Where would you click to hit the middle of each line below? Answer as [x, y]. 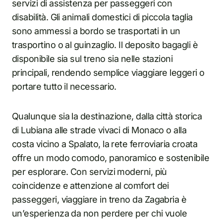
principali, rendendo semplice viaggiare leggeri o [108, 73]
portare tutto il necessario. [64, 86]
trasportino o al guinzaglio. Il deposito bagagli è [105, 45]
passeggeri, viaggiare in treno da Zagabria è [99, 199]
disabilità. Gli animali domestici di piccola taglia [102, 17]
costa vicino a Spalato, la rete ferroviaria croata [105, 144]
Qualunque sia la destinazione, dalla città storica [107, 116]
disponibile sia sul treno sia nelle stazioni [92, 59]
